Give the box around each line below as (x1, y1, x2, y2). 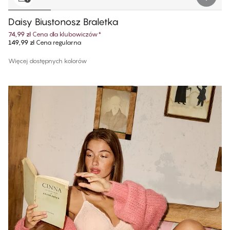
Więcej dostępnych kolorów (8, 57, 87, 65)
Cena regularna (34, 39, 81, 47)
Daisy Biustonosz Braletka (8, 16, 119, 28)
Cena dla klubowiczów (32, 30, 98, 39)
